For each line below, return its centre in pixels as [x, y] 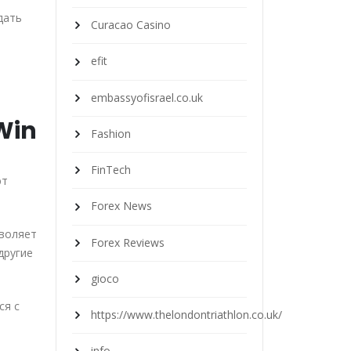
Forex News [121, 206]
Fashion [111, 133]
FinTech [111, 170]
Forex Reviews [128, 242]
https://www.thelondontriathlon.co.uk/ [186, 315]
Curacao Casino [131, 25]
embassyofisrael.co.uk [147, 97]
